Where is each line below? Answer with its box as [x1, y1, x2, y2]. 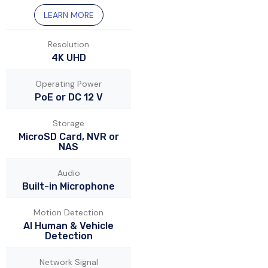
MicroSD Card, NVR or [18, 131, 119, 143]
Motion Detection [33, 207, 103, 218]
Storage [53, 118, 84, 129]
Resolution [48, 39, 89, 50]
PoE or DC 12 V [34, 92, 103, 103]
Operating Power [35, 78, 102, 90]
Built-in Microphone [22, 181, 115, 193]
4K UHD [51, 52, 86, 64]
